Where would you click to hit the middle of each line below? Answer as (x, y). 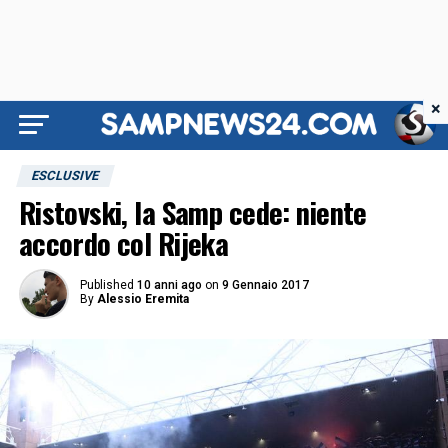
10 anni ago (169, 285)
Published (106, 285)
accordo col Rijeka (123, 243)
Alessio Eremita (142, 299)
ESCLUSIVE (65, 175)
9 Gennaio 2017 (265, 285)
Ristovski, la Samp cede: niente (192, 212)
